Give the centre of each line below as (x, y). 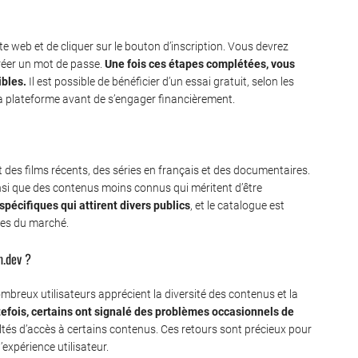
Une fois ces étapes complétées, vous (200, 64)
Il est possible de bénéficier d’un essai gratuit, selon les (160, 82)
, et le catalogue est (237, 206)
